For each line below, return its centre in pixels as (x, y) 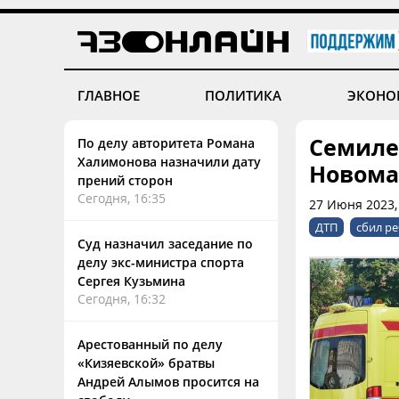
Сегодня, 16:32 (122, 299)
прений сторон (125, 180)
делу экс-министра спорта (161, 262)
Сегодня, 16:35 (122, 198)
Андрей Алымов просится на (168, 382)
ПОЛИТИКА (244, 95)
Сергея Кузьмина (131, 281)
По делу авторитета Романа (166, 143)
